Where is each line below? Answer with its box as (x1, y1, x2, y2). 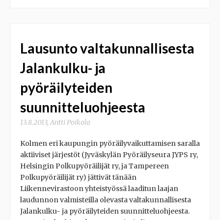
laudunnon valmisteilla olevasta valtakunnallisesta (20, 195, 191, 204)
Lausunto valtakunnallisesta (20, 40, 194, 56)
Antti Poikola (50, 118, 90, 127)
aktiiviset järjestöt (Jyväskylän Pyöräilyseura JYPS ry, (20, 150, 198, 159)
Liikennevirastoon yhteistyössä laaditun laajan (20, 184, 178, 193)
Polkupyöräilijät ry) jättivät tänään (20, 173, 137, 182)
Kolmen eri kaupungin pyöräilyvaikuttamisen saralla (20, 139, 200, 148)
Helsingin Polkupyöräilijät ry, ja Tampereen (20, 162, 169, 170)
